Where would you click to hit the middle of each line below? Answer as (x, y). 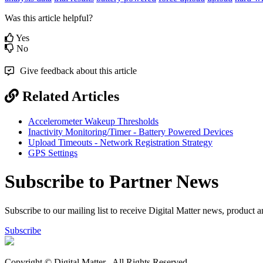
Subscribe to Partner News (112, 182)
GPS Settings (53, 153)
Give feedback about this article (78, 70)
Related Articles (71, 96)
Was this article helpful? (49, 18)
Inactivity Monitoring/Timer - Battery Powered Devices (131, 131)
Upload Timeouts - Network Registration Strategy (120, 142)
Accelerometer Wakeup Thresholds (93, 121)
